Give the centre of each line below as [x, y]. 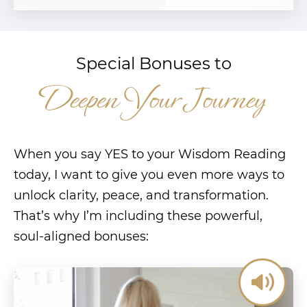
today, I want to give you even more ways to [149, 174]
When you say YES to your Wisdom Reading [150, 154]
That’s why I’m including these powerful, [138, 216]
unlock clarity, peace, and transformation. [141, 195]
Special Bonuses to [153, 63]
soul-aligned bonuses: [81, 236]
